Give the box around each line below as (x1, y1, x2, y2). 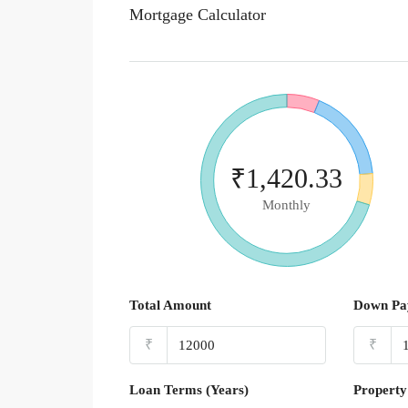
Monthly (262, 198, 311, 213)
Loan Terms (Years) (129, 382, 249, 398)
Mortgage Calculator (129, 5, 266, 25)
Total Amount (129, 298, 211, 313)
